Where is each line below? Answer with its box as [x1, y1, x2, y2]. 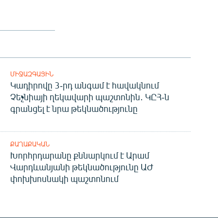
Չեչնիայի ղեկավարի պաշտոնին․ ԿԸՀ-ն [10, 91, 169, 103]
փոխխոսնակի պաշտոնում [10, 173, 119, 184]
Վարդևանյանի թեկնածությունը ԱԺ [10, 162, 153, 173]
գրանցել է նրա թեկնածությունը [10, 103, 138, 114]
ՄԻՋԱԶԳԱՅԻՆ [10, 70, 54, 78]
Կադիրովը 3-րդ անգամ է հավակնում [10, 80, 159, 91]
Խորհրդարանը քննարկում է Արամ [10, 150, 149, 161]
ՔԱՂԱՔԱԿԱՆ [10, 140, 50, 148]
